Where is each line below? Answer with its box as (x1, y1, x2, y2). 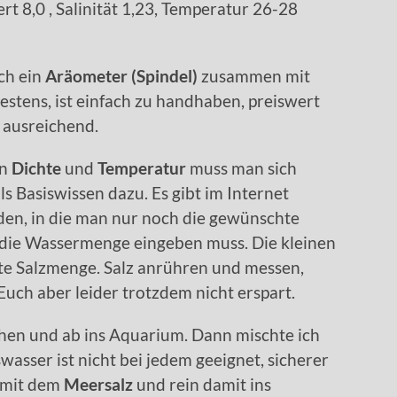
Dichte (12, 158, 65, 179)
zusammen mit (201, 66, 310, 87)
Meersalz (60, 374, 136, 395)
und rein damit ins (136, 374, 271, 395)
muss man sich (186, 158, 297, 179)
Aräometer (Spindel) (42, 66, 201, 87)
